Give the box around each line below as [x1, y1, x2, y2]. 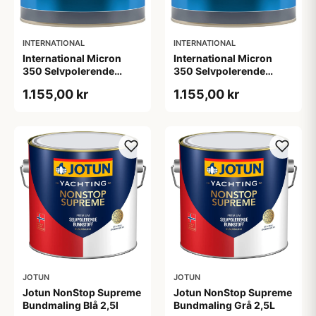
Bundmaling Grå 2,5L [174, 299, 275, 311]
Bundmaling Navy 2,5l [23, 78, 128, 90]
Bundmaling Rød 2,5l [174, 78, 274, 90]
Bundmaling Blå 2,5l [23, 299, 119, 311]
